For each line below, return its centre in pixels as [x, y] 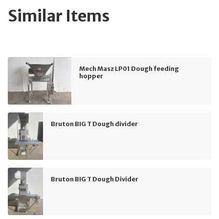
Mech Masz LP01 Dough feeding [129, 69]
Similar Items [59, 16]
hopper [91, 76]
